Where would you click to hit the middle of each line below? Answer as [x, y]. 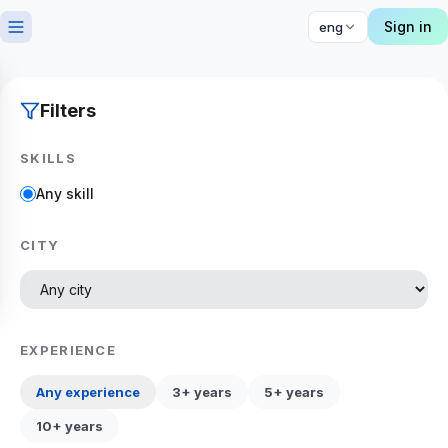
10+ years [69, 426]
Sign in [408, 26]
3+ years [202, 392]
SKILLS [48, 158]
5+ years [294, 392]
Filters [68, 110]
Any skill [65, 193]
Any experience [88, 392]
